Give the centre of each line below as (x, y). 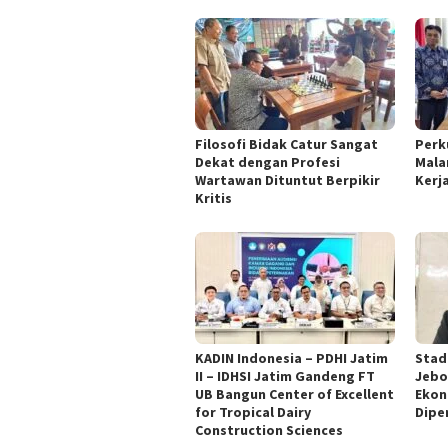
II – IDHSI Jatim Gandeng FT (285, 375)
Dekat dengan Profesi (267, 161)
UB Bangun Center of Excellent (294, 393)
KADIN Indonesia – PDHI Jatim (291, 357)
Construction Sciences (269, 429)
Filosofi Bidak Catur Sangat (286, 143)
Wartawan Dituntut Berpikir (287, 179)
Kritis (213, 197)
